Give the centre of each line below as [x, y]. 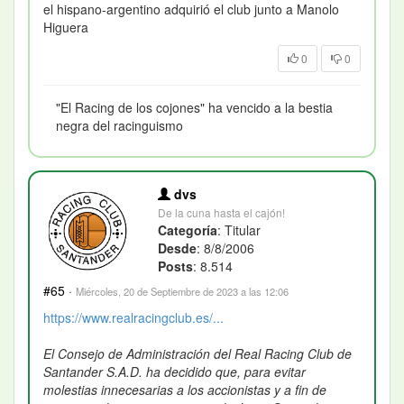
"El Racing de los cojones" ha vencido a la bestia [194, 107]
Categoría [188, 230]
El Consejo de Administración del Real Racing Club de [197, 353]
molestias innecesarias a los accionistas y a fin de [185, 389]
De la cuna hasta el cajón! [222, 212]
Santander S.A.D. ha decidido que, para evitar [174, 371]
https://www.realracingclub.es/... [133, 317]
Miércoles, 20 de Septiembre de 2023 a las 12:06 [182, 291]
